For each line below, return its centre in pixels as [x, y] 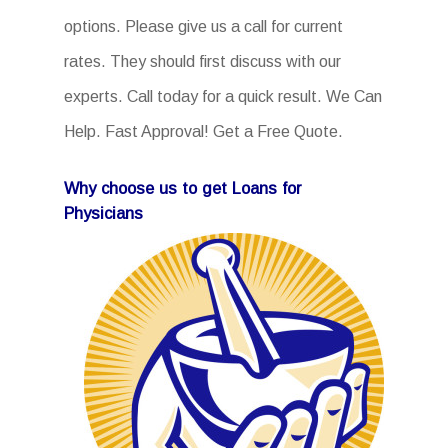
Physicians [103, 213]
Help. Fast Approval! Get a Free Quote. [203, 131]
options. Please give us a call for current [203, 26]
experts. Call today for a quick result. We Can [223, 96]
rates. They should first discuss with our [202, 61]
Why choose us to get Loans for [182, 188]
